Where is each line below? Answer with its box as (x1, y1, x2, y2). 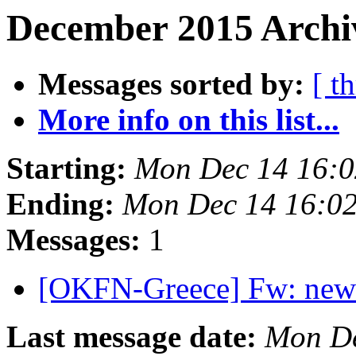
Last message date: (6, 319, 257, 354)
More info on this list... (38, 103, 339, 137)
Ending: (6, 187, 114, 222)
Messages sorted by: (38, 67, 304, 102)
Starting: (6, 151, 126, 186)
